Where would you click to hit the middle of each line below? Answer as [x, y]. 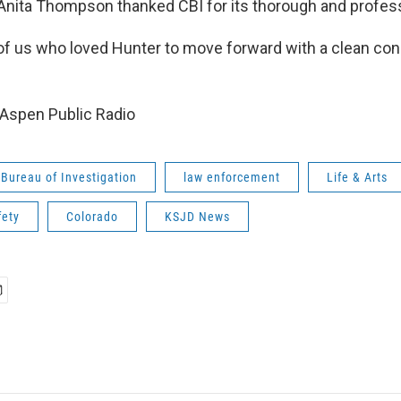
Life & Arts [357, 177]
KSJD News [197, 217]
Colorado [92, 217]
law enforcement [232, 177]
